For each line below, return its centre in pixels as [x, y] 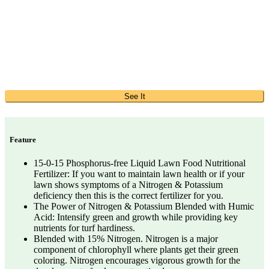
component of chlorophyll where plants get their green [136, 250]
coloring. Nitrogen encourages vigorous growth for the [137, 261]
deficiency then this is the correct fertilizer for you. [128, 196]
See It [134, 97]
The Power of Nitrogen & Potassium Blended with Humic [144, 207]
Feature [23, 140]
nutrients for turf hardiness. [84, 228]
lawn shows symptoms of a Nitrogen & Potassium [128, 185]
